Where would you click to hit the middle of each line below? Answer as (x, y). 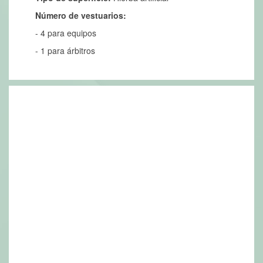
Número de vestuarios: (81, 16)
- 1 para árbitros (65, 51)
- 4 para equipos (66, 33)
